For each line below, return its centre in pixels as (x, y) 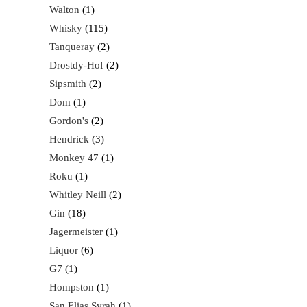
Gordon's (69, 121)
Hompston (72, 287)
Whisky (66, 28)
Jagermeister (76, 232)
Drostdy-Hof (76, 65)
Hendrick (69, 139)
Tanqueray (72, 47)
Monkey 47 (74, 158)
